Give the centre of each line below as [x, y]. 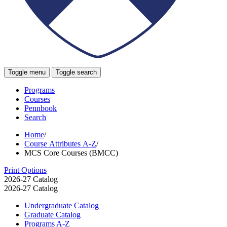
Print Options [25, 170]
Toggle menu [27, 72]
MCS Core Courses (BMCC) [71, 153]
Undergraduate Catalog [62, 205]
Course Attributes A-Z [60, 143]
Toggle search [76, 72]
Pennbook [41, 108]
